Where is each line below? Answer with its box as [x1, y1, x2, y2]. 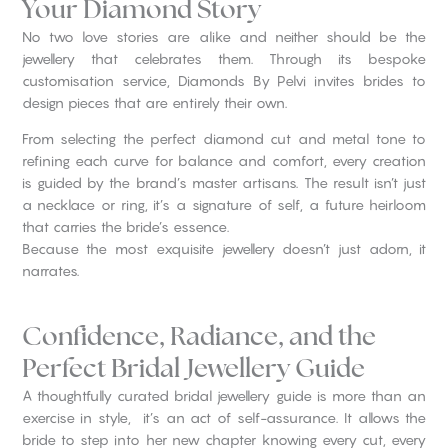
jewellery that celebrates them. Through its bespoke [21, 49, 427, 67]
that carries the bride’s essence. [21, 217, 229, 235]
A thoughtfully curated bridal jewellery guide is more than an [21, 386, 427, 404]
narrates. [21, 261, 79, 279]
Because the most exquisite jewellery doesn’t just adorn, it [21, 239, 427, 257]
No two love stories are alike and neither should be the [21, 27, 427, 45]
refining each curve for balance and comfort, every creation [21, 151, 427, 169]
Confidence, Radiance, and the [21, 323, 376, 350]
